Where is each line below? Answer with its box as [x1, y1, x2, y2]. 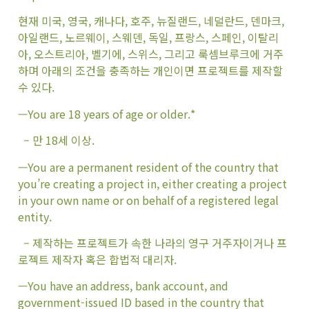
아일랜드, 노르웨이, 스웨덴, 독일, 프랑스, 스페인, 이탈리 [18, 29, 279, 46]
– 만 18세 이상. [18, 132, 94, 149]
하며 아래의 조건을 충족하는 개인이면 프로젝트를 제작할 [18, 62, 283, 79]
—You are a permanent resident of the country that [18, 158, 279, 175]
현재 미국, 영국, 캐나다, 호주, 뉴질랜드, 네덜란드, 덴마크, [18, 12, 284, 30]
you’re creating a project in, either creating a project [18, 175, 287, 192]
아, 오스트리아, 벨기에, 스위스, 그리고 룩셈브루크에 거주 [18, 46, 283, 63]
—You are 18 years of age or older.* [18, 105, 195, 122]
